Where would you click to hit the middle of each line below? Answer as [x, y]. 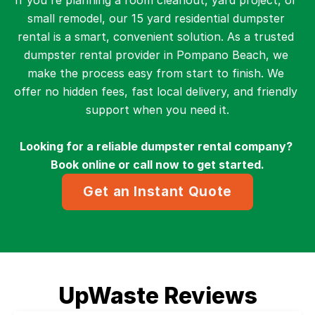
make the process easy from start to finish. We [156, 73]
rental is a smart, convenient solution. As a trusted [156, 37]
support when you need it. [157, 110]
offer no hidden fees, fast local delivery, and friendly [156, 91]
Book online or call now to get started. [157, 165]
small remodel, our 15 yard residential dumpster [156, 18]
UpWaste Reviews [157, 296]
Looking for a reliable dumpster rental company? [156, 146]
